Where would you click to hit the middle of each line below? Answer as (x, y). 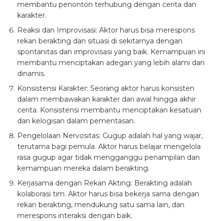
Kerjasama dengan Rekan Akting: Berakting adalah (105, 183)
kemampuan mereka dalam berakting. (83, 168)
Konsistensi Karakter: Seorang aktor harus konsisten (106, 89)
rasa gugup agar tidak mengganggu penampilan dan (109, 158)
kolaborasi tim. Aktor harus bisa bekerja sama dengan (108, 194)
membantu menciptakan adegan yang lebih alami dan (111, 63)
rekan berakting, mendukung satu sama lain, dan (101, 205)
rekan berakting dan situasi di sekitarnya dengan (100, 41)
